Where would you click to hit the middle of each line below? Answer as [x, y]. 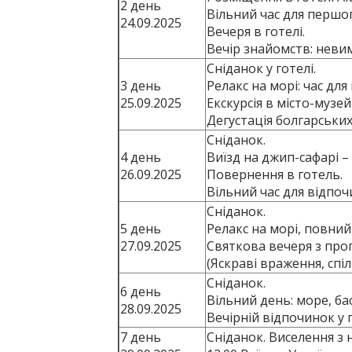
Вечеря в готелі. [255, 31]
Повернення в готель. [274, 174]
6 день [140, 291]
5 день [140, 229]
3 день [140, 86]
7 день [140, 337]
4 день [140, 157]
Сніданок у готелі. [261, 68]
